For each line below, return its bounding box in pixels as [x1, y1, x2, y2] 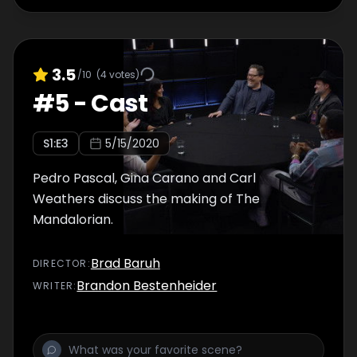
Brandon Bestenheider [76, 277, 218, 295]
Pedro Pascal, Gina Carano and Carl [33, 169, 256, 187]
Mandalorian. [33, 210, 113, 229]
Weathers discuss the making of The [33, 190, 260, 208]
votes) [107, 67, 139, 81]
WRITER [33, 279, 74, 292]
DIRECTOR [33, 257, 88, 270]
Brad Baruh [90, 254, 160, 273]
